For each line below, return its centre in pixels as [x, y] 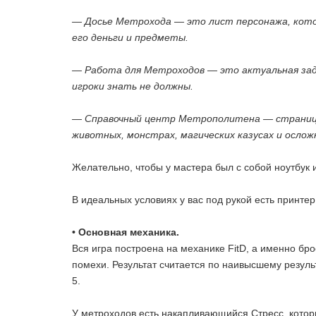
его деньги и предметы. [130, 38]
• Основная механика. [126, 232]
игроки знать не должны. [133, 86]
